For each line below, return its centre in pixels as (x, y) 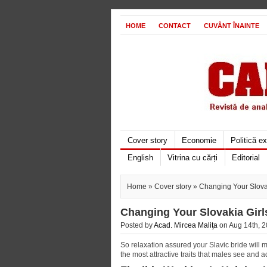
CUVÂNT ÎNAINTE (232, 26)
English (140, 158)
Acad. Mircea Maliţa (186, 225)
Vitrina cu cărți (193, 158)
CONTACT (175, 26)
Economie (199, 140)
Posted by (137, 225)
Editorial (246, 158)
